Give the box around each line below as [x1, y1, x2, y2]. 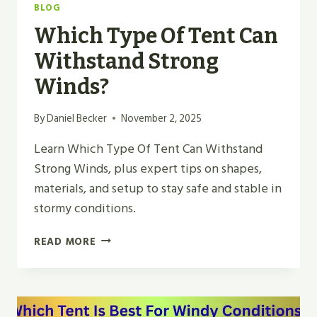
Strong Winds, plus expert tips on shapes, [34, 158, 262, 179]
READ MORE [34, 233, 96, 250]
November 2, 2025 [121, 110, 202, 127]
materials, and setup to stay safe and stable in [34, 178, 282, 199]
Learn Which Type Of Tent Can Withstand [34, 138, 263, 159]
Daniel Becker [47, 110, 108, 127]
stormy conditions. [34, 197, 136, 219]
